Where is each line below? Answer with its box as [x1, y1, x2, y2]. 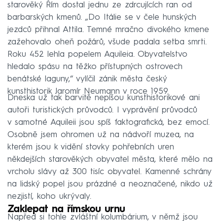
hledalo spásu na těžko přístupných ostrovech [7, 62, 183, 71]
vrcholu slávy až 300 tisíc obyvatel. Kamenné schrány [7, 167, 211, 176]
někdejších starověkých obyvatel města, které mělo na [7, 155, 213, 164]
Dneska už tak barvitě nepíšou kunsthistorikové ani [7, 93, 200, 102]
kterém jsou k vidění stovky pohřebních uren [7, 143, 174, 151]
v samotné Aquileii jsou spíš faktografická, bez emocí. [7, 118, 210, 127]
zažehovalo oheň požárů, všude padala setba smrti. [7, 37, 207, 46]
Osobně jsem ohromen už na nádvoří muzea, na [7, 130, 194, 139]
